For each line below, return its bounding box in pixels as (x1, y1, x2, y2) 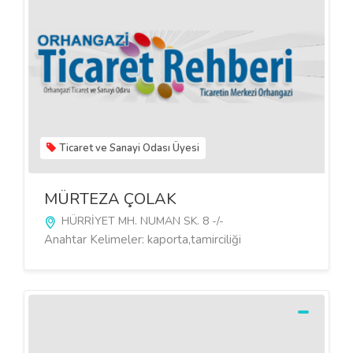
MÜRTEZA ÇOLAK (44, 188, 176, 210)
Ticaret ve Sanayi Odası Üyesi (59, 140, 199, 155)
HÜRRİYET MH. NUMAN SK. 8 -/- (58, 213, 224, 229)
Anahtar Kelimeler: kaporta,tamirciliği (44, 231, 241, 247)
